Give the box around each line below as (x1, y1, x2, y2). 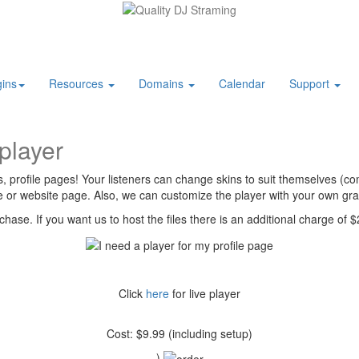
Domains (139, 75, 187, 92)
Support (289, 75, 333, 92)
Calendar (219, 75, 265, 92)
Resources (49, 75, 107, 92)
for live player (169, 284, 240, 301)
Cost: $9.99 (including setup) (107, 325, 252, 341)
